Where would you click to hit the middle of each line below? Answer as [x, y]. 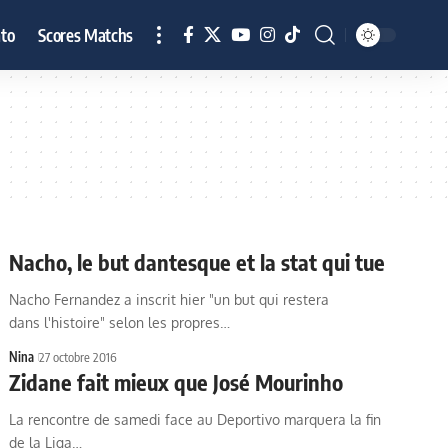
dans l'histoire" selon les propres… [120, 322]
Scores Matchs [86, 34]
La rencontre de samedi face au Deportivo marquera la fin [195, 419]
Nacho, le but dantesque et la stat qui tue [197, 262]
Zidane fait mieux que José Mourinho [176, 382]
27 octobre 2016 [78, 357]
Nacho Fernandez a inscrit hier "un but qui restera [169, 299]
